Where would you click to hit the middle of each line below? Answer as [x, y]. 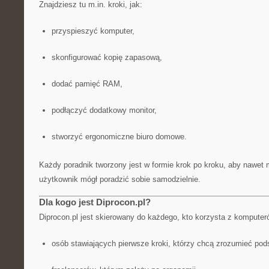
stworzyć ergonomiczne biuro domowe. [119, 137]
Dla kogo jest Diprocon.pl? [95, 202]
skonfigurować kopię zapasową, [107, 57]
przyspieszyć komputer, [93, 31]
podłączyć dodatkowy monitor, [104, 110]
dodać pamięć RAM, [87, 84]
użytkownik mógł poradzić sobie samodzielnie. [120, 179]
